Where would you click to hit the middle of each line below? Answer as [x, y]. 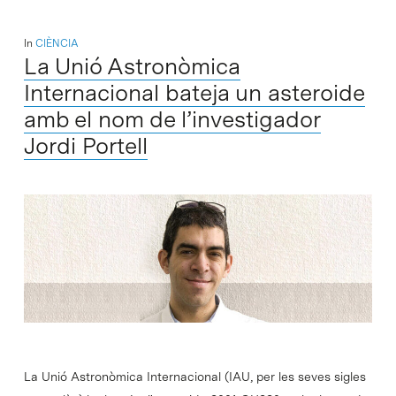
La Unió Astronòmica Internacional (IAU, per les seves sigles [194, 377]
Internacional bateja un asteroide [194, 93]
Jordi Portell [85, 146]
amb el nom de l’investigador [172, 119]
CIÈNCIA [57, 44]
